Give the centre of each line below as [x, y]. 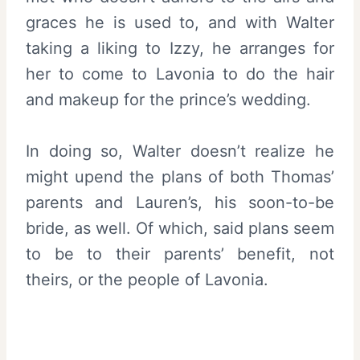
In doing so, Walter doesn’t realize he [180, 151]
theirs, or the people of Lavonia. [147, 279]
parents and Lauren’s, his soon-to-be [180, 202]
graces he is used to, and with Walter [180, 22]
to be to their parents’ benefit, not [180, 254]
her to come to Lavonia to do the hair [180, 74]
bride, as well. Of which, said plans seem [180, 228]
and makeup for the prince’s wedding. [168, 99]
